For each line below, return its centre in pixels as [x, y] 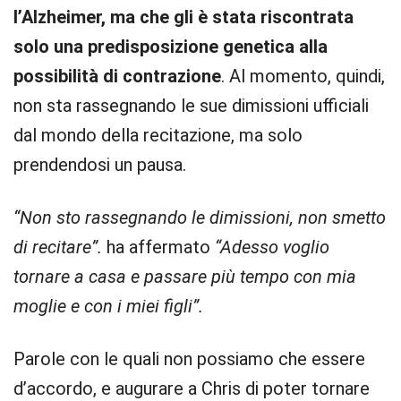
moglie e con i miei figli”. [108, 306]
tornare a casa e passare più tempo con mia [185, 277]
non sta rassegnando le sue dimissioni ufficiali [191, 106]
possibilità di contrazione [117, 76]
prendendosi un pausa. [100, 165]
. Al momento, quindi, [303, 76]
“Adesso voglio [270, 247]
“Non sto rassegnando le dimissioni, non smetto [200, 218]
